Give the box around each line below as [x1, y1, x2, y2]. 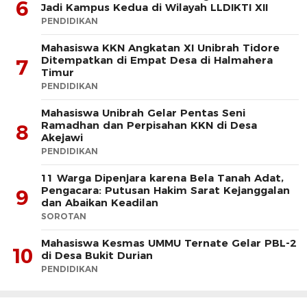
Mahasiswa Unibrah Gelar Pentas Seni [41, 106, 245, 119]
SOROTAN [41, 211, 86, 221]
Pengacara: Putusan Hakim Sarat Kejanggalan [41, 184, 290, 197]
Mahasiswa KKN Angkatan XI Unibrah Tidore [41, 41, 280, 54]
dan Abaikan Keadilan [41, 196, 158, 209]
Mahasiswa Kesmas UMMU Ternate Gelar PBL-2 [41, 236, 296, 249]
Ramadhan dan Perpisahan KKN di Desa [41, 119, 257, 132]
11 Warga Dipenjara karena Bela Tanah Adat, [41, 171, 284, 184]
